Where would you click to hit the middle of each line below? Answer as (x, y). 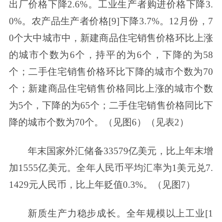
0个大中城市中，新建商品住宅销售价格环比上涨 (111, 38)
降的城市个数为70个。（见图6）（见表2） (99, 122)
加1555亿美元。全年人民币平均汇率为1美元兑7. (111, 167)
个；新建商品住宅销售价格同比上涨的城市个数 (111, 89)
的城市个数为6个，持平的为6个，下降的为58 (111, 55)
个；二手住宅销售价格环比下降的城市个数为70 (111, 72)
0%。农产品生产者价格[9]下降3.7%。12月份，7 (111, 21)
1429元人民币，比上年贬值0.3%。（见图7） (102, 184)
